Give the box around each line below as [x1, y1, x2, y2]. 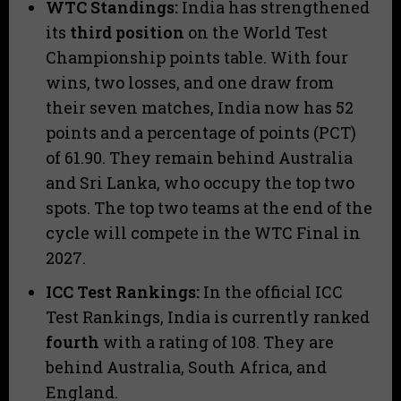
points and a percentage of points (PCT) [46, 122, 356, 144]
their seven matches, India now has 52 [46, 97, 354, 119]
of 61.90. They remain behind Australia [46, 147, 353, 169]
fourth [46, 331, 99, 354]
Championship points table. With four [46, 47, 348, 69]
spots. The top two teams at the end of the [46, 197, 372, 219]
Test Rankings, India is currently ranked [46, 306, 370, 328]
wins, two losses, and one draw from [46, 72, 334, 94]
